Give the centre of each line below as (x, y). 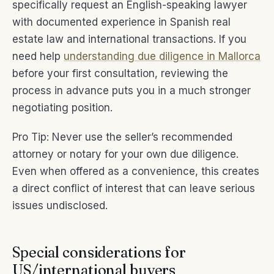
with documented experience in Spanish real (121, 22)
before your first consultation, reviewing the (120, 74)
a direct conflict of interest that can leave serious (134, 188)
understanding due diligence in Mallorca (162, 57)
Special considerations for (99, 252)
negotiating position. (62, 108)
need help (38, 57)
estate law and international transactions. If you (129, 39)
